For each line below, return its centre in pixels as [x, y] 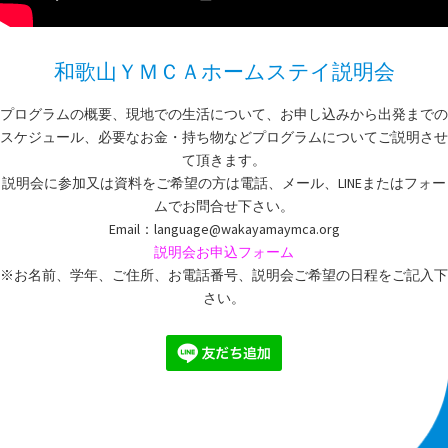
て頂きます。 [224, 160]
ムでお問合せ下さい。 [224, 206]
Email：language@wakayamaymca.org [224, 229]
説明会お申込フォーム [224, 252]
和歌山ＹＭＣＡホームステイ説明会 [224, 71]
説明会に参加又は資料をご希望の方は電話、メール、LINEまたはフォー [224, 183]
